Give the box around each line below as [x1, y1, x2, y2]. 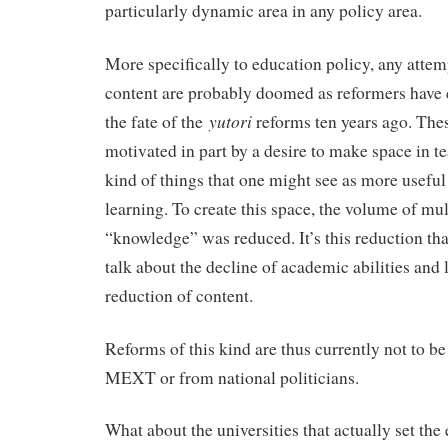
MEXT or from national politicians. [105, 365, 359, 389]
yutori [209, 108, 252, 133]
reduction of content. [105, 283, 253, 307]
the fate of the [105, 109, 209, 133]
